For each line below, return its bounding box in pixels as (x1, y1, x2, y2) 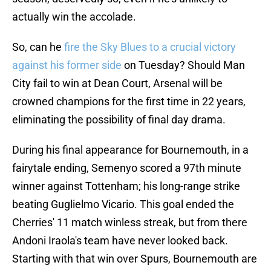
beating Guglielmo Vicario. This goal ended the (12, 198, 234, 211)
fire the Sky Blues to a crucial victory (64, 41, 236, 54)
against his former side (12, 59, 122, 72)
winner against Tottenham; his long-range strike (12, 180, 240, 193)
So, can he (12, 41, 64, 54)
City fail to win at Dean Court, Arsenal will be (12, 77, 223, 90)
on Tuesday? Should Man (122, 59, 245, 72)
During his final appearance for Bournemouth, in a (12, 143, 249, 157)
